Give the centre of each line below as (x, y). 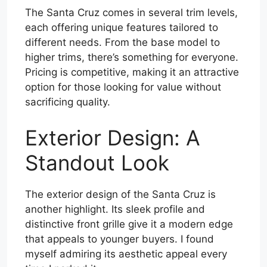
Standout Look (97, 162)
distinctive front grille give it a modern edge (129, 224)
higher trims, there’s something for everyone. (132, 58)
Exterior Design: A (113, 137)
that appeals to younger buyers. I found (119, 239)
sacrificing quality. (68, 102)
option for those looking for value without (123, 87)
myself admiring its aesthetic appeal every (126, 254)
